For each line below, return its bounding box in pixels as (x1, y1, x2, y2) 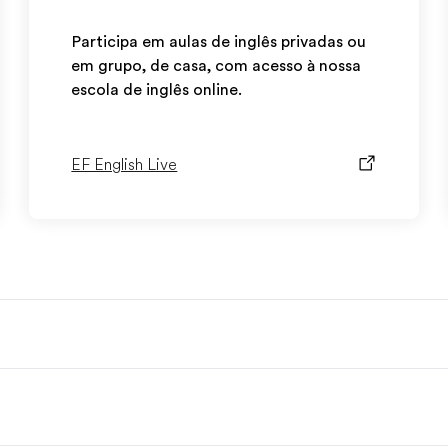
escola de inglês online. (71, 81, 243, 99)
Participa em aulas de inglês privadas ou (71, 33, 367, 51)
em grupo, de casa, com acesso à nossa (71, 57, 362, 75)
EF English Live (71, 156, 178, 174)
